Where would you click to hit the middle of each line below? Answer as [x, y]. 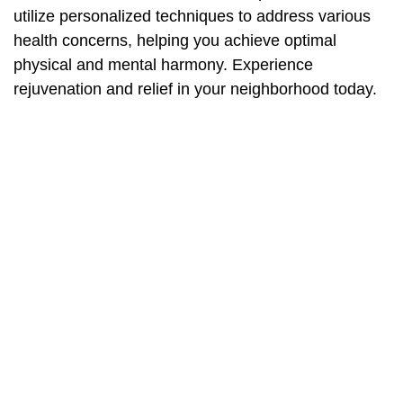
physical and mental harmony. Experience [163, 65]
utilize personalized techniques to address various [192, 16]
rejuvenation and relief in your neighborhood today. [195, 89]
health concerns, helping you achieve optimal [175, 40]
